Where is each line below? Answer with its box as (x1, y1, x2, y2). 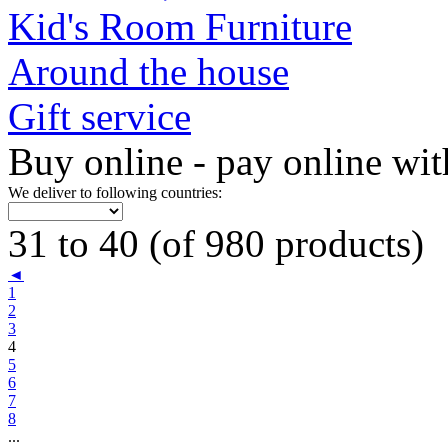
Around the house (8, 50, 289, 93)
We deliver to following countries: (8, 184, 222, 201)
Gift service (8, 95, 191, 138)
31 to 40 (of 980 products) (8, 222, 424, 265)
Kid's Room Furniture (8, 5, 352, 48)
